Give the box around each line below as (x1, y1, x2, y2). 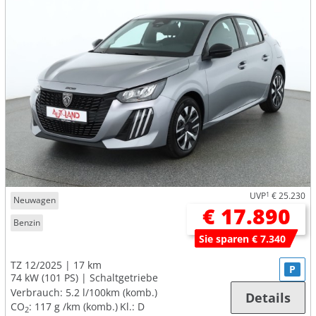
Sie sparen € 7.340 (199, 231, 286, 245)
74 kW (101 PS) (11, 271, 78, 285)
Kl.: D (120, 300, 145, 314)
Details (245, 289, 291, 307)
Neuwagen (13, 194, 56, 207)
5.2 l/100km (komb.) (65, 286, 157, 300)
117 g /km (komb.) (34, 300, 118, 314)
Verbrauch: (11, 286, 63, 300)
